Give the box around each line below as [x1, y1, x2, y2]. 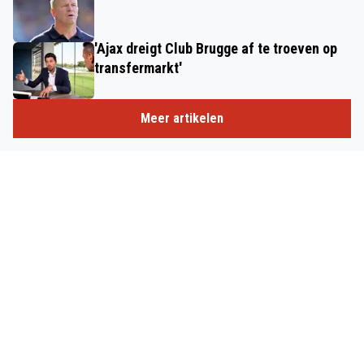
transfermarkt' [94, 58, 182, 76]
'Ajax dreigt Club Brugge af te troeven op [94, 39, 337, 57]
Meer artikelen [141, 110, 223, 126]
